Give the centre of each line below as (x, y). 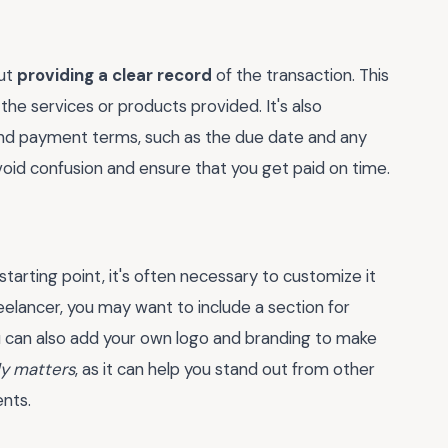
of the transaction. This (300, 75)
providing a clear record (114, 75)
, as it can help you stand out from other (225, 369)
